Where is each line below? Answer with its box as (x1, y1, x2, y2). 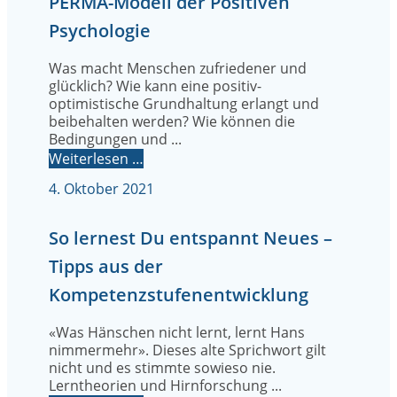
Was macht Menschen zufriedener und (49, 58, 307, 79)
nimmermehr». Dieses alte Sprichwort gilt (49, 340, 326, 361)
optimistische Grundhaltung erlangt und (49, 94, 319, 114)
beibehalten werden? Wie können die (49, 112, 295, 132)
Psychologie (49, 19, 151, 43)
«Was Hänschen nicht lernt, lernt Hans (49, 323, 305, 343)
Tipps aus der (49, 254, 163, 279)
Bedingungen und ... (49, 129, 182, 150)
